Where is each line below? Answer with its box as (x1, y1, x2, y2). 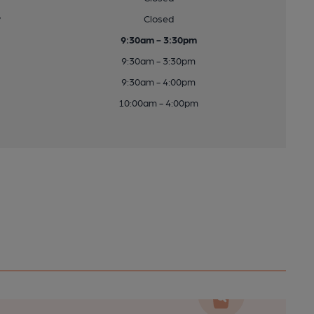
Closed (143, 13, 174, 24)
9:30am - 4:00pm (121, 76, 196, 87)
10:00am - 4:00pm (118, 97, 199, 108)
